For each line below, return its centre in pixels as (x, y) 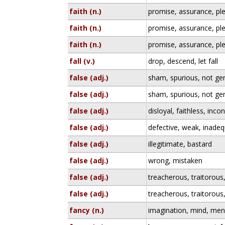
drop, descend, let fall (183, 61)
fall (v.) (82, 61)
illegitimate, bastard (180, 144)
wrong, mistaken (176, 160)
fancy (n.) (87, 210)
